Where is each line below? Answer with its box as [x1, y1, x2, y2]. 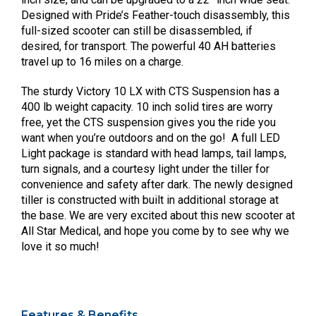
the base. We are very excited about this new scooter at [21, 208, 295, 222]
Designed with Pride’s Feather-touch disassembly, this [21, 8, 290, 22]
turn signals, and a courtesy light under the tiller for [21, 162, 269, 176]
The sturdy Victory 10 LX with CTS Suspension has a [21, 84, 279, 98]
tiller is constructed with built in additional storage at [21, 193, 279, 207]
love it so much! [21, 239, 99, 253]
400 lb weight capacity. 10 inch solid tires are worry [21, 99, 273, 114]
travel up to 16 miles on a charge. [21, 54, 183, 68]
